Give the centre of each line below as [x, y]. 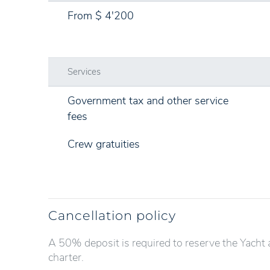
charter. [66, 257]
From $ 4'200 [101, 16]
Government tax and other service [148, 101]
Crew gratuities [104, 144]
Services [84, 72]
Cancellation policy [112, 215]
